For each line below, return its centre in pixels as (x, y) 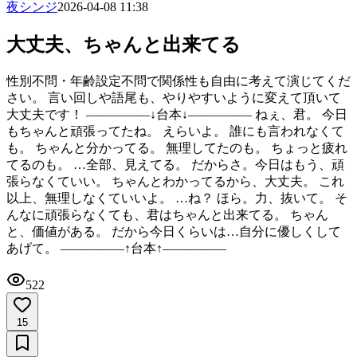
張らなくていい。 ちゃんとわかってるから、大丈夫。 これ (175, 181)
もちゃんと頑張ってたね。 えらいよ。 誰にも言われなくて (175, 131)
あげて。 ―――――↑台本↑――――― (116, 248)
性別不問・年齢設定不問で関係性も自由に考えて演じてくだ (178, 80)
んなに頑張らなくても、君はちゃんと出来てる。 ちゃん (167, 214)
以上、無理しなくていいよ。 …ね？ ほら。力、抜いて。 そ (177, 198)
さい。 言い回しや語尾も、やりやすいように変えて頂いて (174, 97)
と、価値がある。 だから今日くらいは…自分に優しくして (174, 231)
